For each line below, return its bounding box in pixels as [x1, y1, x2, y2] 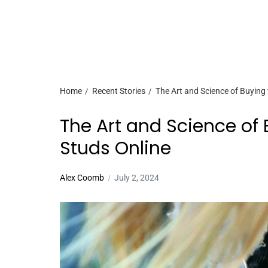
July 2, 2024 [114, 173, 159, 182]
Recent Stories [92, 86, 145, 96]
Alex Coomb [60, 173, 104, 182]
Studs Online [60, 136, 171, 161]
